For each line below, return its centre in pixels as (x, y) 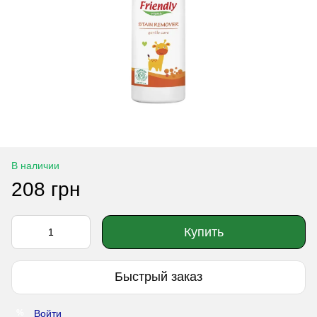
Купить (204, 232)
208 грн (46, 189)
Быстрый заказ (158, 277)
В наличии (35, 165)
